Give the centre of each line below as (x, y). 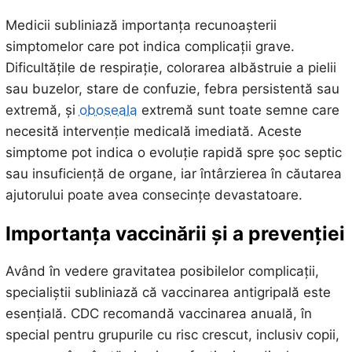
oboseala (108, 110)
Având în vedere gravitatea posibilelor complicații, (162, 271)
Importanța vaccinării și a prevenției (175, 233)
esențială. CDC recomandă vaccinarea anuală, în (158, 313)
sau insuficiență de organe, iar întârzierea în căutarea (173, 174)
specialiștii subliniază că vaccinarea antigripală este (168, 292)
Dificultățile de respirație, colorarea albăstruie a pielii (170, 68)
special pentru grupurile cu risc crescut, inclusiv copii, (172, 334)
